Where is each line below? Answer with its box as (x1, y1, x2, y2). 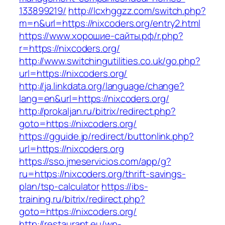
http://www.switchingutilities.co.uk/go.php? (19, 54, 200, 68)
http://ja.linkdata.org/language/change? (19, 79, 185, 93)
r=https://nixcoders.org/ (19, 42, 120, 55)
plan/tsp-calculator (19, 180, 100, 193)
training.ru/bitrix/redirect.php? (19, 192, 145, 206)
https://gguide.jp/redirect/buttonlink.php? (19, 130, 194, 143)
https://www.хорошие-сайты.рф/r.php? (19, 29, 183, 43)
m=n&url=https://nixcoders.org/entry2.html (19, 17, 200, 30)
